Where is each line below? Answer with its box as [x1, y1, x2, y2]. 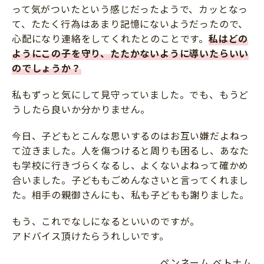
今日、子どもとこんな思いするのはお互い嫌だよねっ [12, 128, 250, 143]
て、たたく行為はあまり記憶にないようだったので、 [12, 16, 249, 31]
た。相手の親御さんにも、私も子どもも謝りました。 [12, 187, 250, 202]
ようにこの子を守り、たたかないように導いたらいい [12, 46, 249, 61]
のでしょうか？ [12, 61, 81, 75]
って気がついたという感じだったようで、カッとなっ [12, 2, 249, 16]
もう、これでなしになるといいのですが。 [12, 214, 200, 229]
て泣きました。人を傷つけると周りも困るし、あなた [12, 143, 250, 158]
